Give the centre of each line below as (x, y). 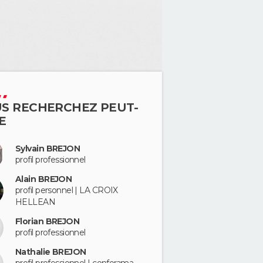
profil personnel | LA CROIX (67, 190)
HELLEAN (36, 202)
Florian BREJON (48, 221)
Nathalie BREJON (51, 252)
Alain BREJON (44, 179)
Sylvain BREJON (48, 148)
